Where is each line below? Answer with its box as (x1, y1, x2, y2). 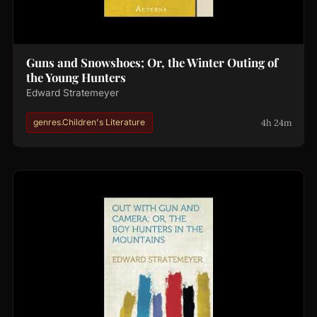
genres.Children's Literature (33, 117, 146, 128)
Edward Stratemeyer (25, 87, 119, 99)
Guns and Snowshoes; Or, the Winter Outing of (25, 54, 278, 71)
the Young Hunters (25, 69, 126, 86)
